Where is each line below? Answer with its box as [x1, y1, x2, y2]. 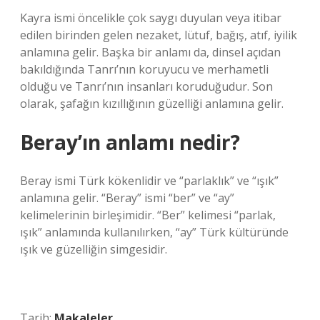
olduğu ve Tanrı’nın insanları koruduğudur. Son [20, 79, 273, 94]
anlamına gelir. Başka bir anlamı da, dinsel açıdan [20, 44, 281, 60]
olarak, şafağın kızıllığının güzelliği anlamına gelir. [20, 96, 284, 111]
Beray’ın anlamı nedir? [20, 129, 240, 156]
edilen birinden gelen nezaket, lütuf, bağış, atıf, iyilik [20, 27, 297, 43]
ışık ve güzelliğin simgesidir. [20, 241, 167, 257]
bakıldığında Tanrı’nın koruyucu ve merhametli [20, 61, 269, 77]
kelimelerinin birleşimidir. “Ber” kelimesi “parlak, [20, 207, 276, 223]
